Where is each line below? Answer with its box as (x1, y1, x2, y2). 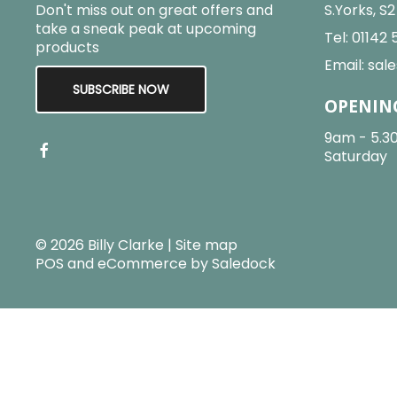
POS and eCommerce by (35, 253, 212, 274)
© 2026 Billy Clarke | (35, 234, 175, 255)
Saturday (324, 146, 387, 167)
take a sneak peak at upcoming (35, 19, 256, 40)
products (35, 37, 99, 58)
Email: (324, 55, 368, 76)
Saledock (212, 253, 276, 274)
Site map (175, 234, 237, 255)
